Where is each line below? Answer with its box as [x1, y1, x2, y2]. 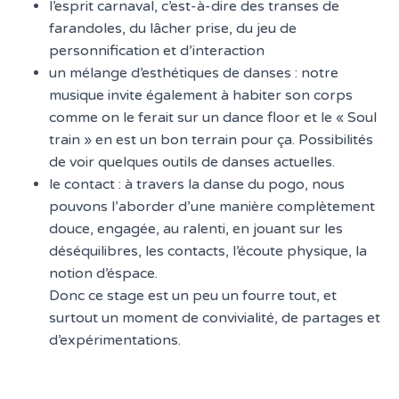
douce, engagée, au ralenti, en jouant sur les [49, 220, 343, 238]
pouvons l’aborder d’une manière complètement [49, 198, 375, 216]
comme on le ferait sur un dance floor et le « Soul [49, 109, 377, 126]
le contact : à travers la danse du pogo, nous [49, 175, 345, 193]
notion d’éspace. [49, 265, 158, 282]
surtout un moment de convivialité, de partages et [49, 309, 380, 327]
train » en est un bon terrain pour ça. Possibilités [49, 131, 373, 149]
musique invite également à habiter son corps [49, 86, 353, 104]
